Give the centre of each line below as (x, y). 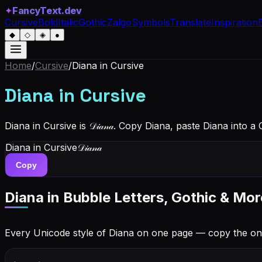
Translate (190, 22)
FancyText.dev (47, 11)
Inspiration (235, 22)
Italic (68, 22)
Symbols (151, 22)
